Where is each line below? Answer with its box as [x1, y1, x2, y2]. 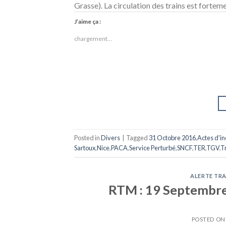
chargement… [74, 35, 112, 43]
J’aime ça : [74, 18, 101, 26]
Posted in [74, 134, 101, 142]
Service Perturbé [129, 144, 176, 152]
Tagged [126, 134, 149, 142]
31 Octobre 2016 [149, 134, 196, 142]
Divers [101, 134, 120, 142]
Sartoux [74, 144, 95, 152]
